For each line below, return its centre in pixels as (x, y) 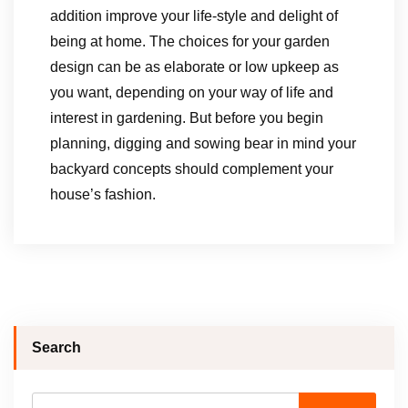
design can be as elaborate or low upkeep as (194, 67)
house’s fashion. (103, 194)
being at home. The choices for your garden (190, 41)
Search (56, 347)
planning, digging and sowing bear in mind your (203, 143)
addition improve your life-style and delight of (194, 16)
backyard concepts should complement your (192, 169)
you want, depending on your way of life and (192, 92)
